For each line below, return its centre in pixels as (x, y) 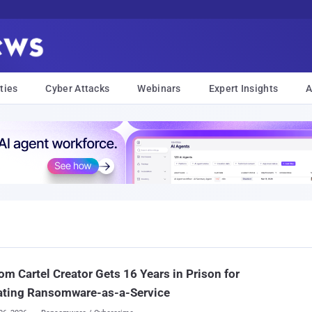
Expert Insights (243, 88)
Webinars (159, 88)
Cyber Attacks (78, 88)
